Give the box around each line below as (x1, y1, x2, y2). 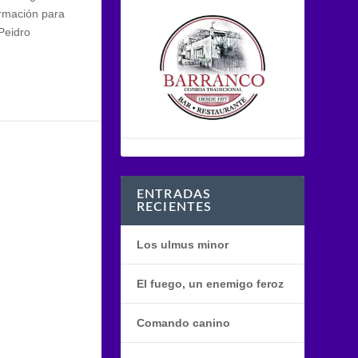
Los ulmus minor (136, 238, 229, 252)
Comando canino (136, 316, 230, 330)
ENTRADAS (136, 188, 212, 201)
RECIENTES (136, 201, 213, 214)
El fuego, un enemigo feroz (136, 277, 284, 291)
